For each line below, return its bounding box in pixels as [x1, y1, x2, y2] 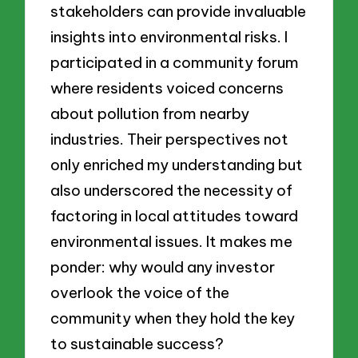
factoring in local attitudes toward [50, 206, 299, 226]
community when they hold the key [50, 308, 296, 328]
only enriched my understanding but [50, 155, 304, 175]
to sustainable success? [50, 334, 225, 354]
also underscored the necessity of [50, 181, 293, 201]
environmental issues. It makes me [50, 232, 293, 252]
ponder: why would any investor [50, 257, 276, 277]
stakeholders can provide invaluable [50, 2, 307, 22]
